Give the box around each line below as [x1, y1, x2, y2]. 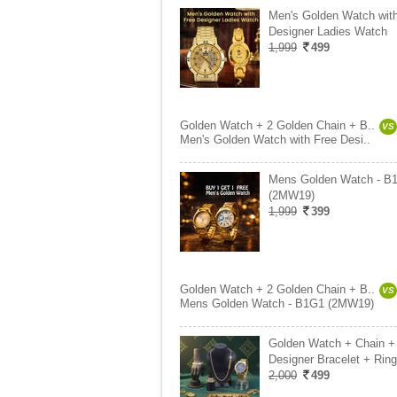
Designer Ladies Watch [269, 25, 387, 38]
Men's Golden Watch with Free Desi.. [180, 133, 370, 146]
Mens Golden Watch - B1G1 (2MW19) [180, 297, 374, 310]
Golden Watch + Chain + [269, 337, 395, 350]
